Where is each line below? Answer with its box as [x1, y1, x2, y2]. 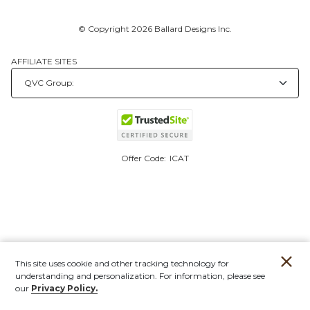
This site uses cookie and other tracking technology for [15, 258, 229, 268]
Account [22, 293, 62, 304]
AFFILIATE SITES [11, 56, 77, 66]
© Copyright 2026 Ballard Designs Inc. [78, 24, 232, 34]
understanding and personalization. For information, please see [15, 271, 265, 281]
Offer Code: [121, 153, 168, 163]
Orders [100, 293, 134, 304]
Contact [247, 293, 286, 304]
